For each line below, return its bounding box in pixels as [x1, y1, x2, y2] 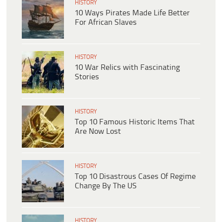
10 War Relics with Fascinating [75, 63, 180, 72]
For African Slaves [75, 18, 137, 27]
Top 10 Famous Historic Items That [75, 118, 195, 127]
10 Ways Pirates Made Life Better [75, 9, 190, 18]
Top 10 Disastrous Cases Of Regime [75, 172, 196, 181]
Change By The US [75, 182, 137, 191]
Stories [75, 73, 99, 82]
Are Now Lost [75, 127, 121, 136]
